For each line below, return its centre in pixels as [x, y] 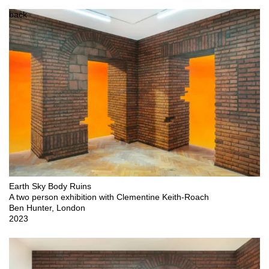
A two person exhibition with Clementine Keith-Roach [109, 197]
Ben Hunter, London [47, 208]
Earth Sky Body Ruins [50, 186]
